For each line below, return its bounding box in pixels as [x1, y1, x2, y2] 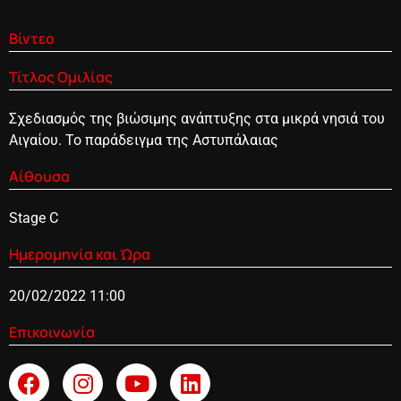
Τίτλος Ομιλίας [9, 66, 113, 87]
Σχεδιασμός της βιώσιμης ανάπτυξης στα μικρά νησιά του [9, 109, 385, 127]
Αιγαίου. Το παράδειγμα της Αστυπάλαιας [9, 131, 278, 149]
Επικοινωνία [9, 321, 95, 342]
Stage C [9, 209, 58, 226]
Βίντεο [9, 28, 55, 48]
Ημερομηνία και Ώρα [9, 243, 150, 264]
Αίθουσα [9, 166, 70, 186]
